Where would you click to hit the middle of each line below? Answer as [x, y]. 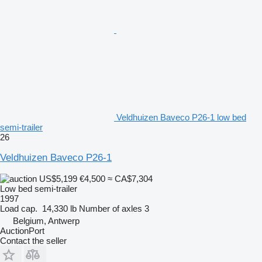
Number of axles [111, 208]
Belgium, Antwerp [46, 220]
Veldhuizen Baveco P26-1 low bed [181, 117]
